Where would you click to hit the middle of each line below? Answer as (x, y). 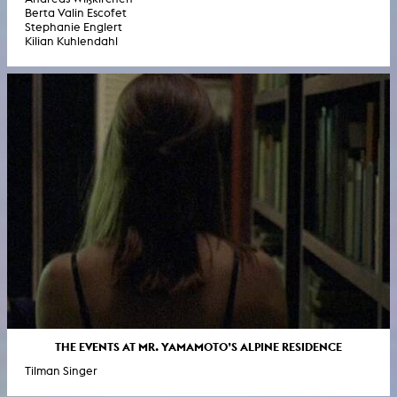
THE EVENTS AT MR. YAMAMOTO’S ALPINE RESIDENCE (198, 346)
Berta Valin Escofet (76, 12)
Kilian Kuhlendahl (71, 41)
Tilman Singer (61, 370)
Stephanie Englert (74, 27)
